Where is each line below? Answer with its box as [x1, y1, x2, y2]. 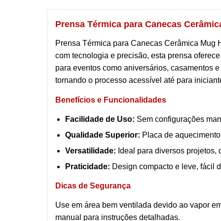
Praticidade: [65, 162, 110, 171]
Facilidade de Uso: [65, 115, 135, 124]
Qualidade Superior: [65, 131, 140, 140]
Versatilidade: [65, 147, 116, 155]
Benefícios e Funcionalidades [55, 96, 166, 105]
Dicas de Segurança [55, 182, 131, 190]
